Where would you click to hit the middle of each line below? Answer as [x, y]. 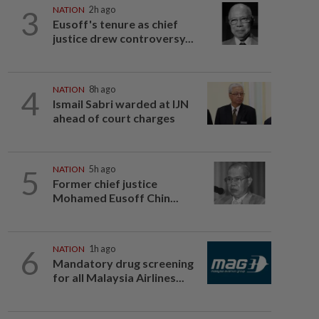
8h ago [102, 89]
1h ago [102, 249]
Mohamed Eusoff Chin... [115, 198]
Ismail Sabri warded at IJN [120, 104]
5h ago [102, 169]
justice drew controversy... [123, 38]
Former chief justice [105, 183]
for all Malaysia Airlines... [118, 277]
